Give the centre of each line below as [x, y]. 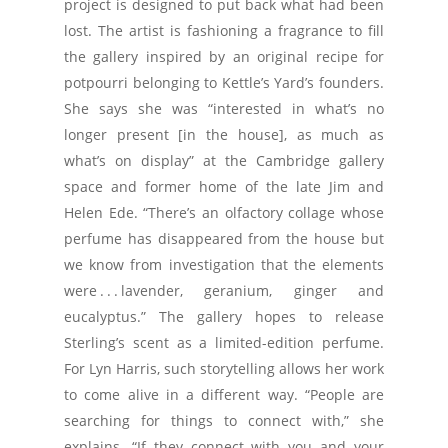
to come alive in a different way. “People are [224, 394]
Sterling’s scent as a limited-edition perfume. [224, 342]
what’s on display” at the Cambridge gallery [224, 160]
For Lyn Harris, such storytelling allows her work [224, 368]
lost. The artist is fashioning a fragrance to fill [224, 30]
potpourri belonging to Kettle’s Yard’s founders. [224, 82]
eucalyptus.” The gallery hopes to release [224, 316]
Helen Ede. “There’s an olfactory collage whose [224, 212]
